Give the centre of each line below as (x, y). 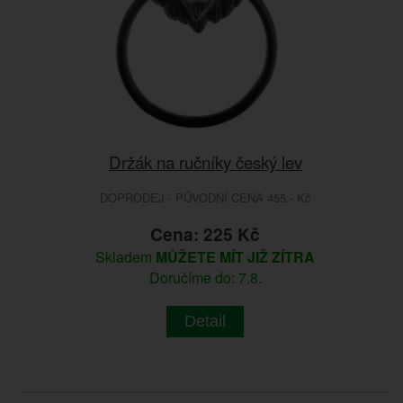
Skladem (126, 257)
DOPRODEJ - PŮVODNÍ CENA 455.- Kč (205, 198)
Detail (206, 322)
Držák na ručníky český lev (205, 162)
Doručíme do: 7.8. (205, 278)
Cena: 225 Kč (206, 234)
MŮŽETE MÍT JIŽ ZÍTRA (236, 257)
